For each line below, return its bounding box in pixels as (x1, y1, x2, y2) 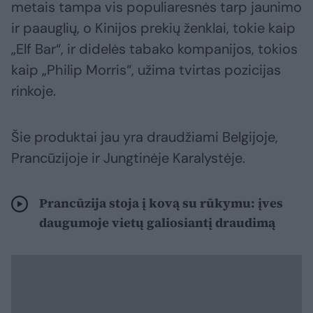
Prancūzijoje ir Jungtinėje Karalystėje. (11, 149, 245, 168)
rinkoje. (11, 82, 56, 101)
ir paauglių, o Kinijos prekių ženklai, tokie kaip (11, 19, 296, 38)
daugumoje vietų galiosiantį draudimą (39, 214, 275, 232)
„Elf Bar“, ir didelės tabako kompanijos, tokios (11, 40, 298, 59)
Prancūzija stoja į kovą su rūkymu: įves (39, 194, 283, 212)
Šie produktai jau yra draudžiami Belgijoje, (11, 128, 278, 147)
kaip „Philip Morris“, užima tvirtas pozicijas (11, 61, 281, 80)
